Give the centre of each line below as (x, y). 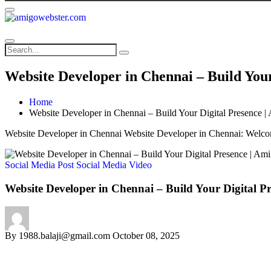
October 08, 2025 (146, 236)
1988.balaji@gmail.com (63, 236)
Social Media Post (41, 165)
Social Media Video (114, 165)
